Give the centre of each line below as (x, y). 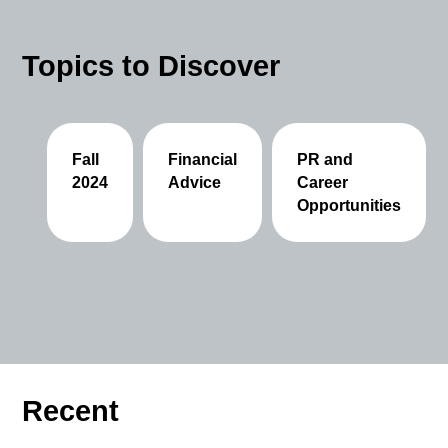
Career (323, 183)
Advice (195, 183)
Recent (71, 411)
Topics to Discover (151, 66)
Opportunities (349, 206)
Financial (203, 160)
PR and (325, 160)
